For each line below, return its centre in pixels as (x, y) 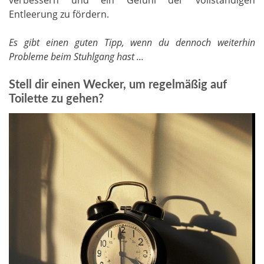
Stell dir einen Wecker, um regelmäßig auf (118, 85)
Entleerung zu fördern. (59, 14)
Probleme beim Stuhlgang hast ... (76, 56)
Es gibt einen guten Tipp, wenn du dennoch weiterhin (132, 42)
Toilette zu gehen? (56, 99)
